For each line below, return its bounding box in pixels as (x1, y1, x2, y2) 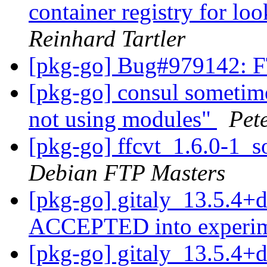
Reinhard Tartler (29, 26, 185, 52)
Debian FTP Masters (29, 160, 225, 186)
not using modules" (29, 106, 217, 132)
